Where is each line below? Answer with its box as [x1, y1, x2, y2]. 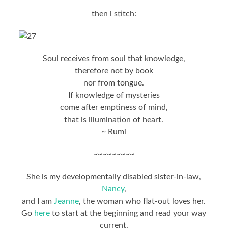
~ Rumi [101, 127, 127, 136]
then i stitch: [91, 9, 136, 18]
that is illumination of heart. [64, 115, 164, 124]
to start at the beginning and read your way [50, 209, 207, 217]
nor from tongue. [83, 78, 145, 87]
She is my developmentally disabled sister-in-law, [26, 172, 202, 181]
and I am [22, 196, 54, 205]
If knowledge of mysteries [68, 91, 160, 99]
